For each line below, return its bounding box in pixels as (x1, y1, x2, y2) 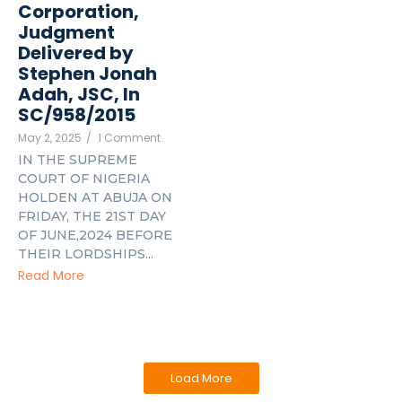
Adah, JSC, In (18, 82, 140, 108)
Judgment (18, 20, 115, 46)
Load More (170, 370, 232, 388)
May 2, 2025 (18, 130, 82, 146)
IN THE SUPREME (18, 152, 137, 169)
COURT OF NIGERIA (18, 170, 168, 188)
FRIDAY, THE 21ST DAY (18, 208, 166, 225)
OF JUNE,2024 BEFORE (18, 227, 172, 244)
